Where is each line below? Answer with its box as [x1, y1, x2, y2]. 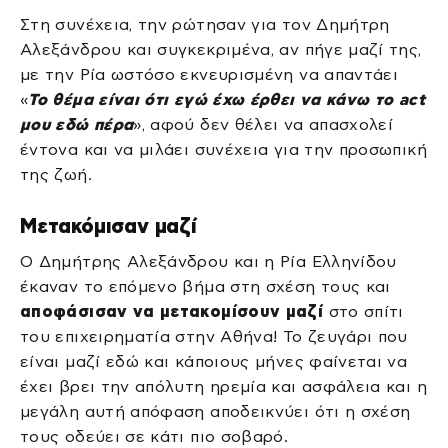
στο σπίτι [328, 302, 404, 320]
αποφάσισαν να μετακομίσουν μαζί [20, 302, 329, 320]
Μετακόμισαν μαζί [20, 214, 197, 237]
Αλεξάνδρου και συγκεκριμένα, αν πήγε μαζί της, [20, 40, 422, 58]
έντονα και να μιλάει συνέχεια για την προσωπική [20, 140, 427, 158]
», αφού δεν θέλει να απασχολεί [133, 115, 394, 133]
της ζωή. [20, 165, 92, 183]
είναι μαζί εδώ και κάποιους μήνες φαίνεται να [20, 352, 408, 370]
